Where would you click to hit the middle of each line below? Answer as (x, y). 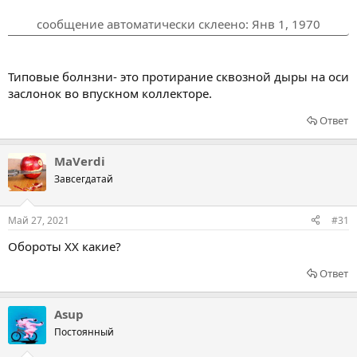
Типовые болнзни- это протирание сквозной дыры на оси (178, 76)
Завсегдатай (84, 179)
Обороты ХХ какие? (65, 246)
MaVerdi (80, 161)
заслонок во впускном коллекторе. (110, 93)
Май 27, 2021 (39, 220)
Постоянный (84, 331)
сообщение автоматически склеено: (144, 24)
